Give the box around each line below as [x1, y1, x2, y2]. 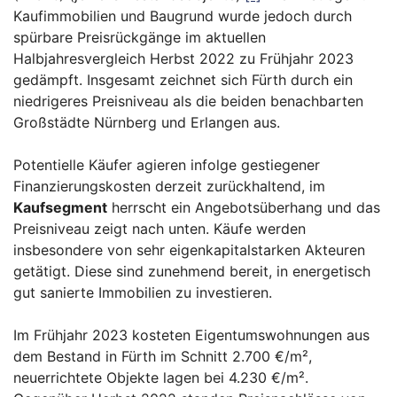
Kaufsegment [13, 198, 107, 217]
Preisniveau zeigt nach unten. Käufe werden [13, 220, 306, 238]
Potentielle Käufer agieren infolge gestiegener [13, 156, 320, 175]
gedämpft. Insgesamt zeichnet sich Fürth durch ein [13, 71, 353, 90]
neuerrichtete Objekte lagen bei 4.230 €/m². [13, 369, 308, 387]
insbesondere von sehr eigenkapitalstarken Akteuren [13, 241, 365, 260]
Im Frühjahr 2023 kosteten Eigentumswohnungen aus [13, 326, 370, 345]
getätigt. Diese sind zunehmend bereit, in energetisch [13, 262, 370, 281]
